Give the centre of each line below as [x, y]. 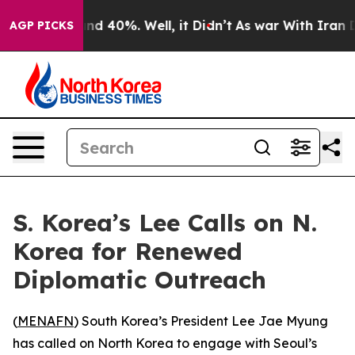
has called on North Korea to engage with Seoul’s [165, 343]
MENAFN [46, 321]
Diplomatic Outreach [139, 280]
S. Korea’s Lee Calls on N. [165, 223]
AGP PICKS [42, 25]
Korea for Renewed [128, 251]
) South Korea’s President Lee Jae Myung [201, 321]
